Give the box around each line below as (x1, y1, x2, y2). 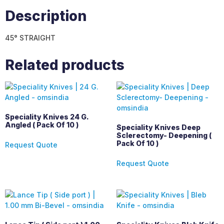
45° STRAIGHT (5, 33, 55, 42)
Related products (5, 56, 124, 74)
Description (5, 7, 86, 25)
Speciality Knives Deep (116, 123, 200, 132)
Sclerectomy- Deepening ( (116, 131, 211, 140)
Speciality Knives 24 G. (5, 112, 88, 121)
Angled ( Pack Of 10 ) (5, 120, 78, 129)
